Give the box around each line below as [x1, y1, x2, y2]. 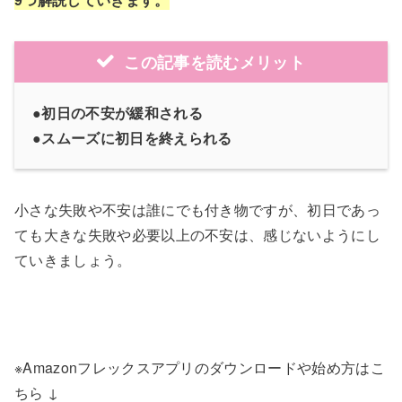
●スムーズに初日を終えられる [32, 127, 232, 149]
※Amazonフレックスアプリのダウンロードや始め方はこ [14, 357, 385, 379]
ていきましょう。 [14, 249, 132, 271]
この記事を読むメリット [124, 50, 305, 74]
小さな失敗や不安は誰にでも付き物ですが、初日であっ [14, 199, 381, 221]
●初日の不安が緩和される [32, 102, 203, 124]
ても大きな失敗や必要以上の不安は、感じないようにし [14, 224, 380, 246]
